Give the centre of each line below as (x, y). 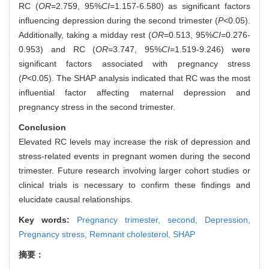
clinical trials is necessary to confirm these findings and (134, 185)
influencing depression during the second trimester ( (118, 21)
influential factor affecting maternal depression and (134, 93)
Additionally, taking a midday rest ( (85, 35)
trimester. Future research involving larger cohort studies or (134, 171)
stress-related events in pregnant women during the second (134, 156)
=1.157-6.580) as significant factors (180, 6)
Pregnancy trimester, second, (141, 220)
